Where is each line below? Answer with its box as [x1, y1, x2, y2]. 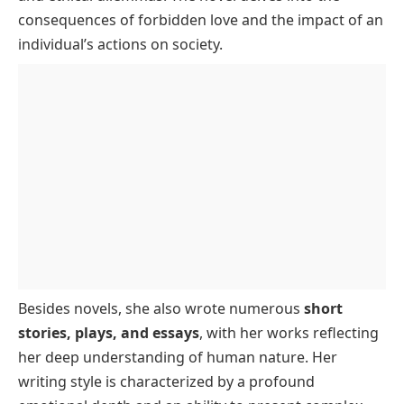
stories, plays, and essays [18, 323, 199, 344]
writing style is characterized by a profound [18, 372, 315, 392]
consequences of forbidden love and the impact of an [18, 10, 383, 31]
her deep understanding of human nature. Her [18, 347, 337, 368]
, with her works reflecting [199, 323, 379, 344]
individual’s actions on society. [18, 34, 223, 55]
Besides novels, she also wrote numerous [18, 298, 304, 319]
